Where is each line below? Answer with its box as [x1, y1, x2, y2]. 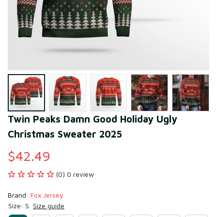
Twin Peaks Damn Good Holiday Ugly [8, 113, 177, 124]
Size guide [33, 201, 64, 210]
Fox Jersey [31, 190, 63, 199]
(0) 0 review [56, 170, 94, 178]
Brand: [8, 190, 31, 199]
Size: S [8, 201, 29, 210]
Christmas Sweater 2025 [8, 128, 122, 139]
